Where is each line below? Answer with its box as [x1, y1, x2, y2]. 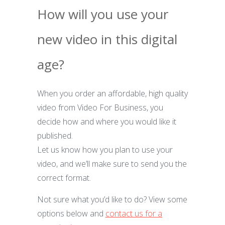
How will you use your [37, 5, 168, 23]
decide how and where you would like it [37, 116, 176, 127]
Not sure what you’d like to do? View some [37, 194, 187, 205]
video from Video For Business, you [37, 102, 163, 113]
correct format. [37, 172, 91, 183]
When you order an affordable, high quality [37, 88, 188, 99]
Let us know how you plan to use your [37, 144, 173, 155]
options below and [37, 208, 105, 219]
